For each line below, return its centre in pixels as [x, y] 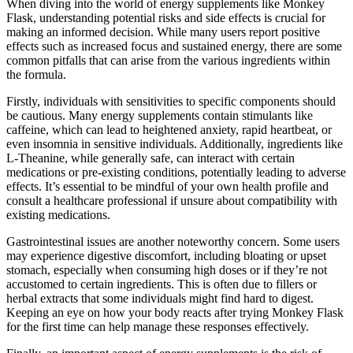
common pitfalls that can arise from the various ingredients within [168, 61]
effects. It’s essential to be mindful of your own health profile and [167, 187]
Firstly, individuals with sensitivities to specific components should [171, 102]
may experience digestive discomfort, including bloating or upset [166, 256]
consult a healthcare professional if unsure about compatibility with [172, 201]
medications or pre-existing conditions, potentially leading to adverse [176, 173]
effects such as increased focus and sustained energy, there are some [174, 46]
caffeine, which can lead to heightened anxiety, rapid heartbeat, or [169, 130]
